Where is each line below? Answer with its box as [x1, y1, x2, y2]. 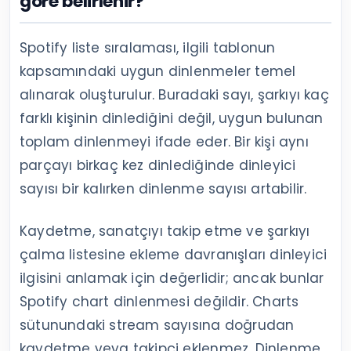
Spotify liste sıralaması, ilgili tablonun [20, 38, 276, 57]
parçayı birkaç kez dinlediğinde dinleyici [20, 155, 296, 175]
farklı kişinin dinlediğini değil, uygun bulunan [20, 108, 324, 128]
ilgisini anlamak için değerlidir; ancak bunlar [20, 268, 324, 288]
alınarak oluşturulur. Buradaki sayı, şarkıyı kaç [20, 85, 329, 104]
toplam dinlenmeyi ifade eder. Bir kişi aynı [20, 132, 309, 151]
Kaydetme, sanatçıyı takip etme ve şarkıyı [20, 221, 310, 241]
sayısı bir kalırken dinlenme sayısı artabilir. [20, 179, 307, 198]
